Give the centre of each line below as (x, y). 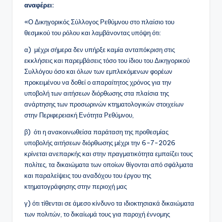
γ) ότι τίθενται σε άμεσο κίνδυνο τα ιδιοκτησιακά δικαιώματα (109, 203)
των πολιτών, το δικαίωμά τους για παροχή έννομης (97, 214)
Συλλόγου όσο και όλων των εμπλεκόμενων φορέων (98, 72)
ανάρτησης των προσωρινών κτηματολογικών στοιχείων (104, 104)
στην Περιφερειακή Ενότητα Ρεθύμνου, (79, 115)
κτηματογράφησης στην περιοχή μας (76, 187)
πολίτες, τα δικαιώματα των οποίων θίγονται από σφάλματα (109, 165)
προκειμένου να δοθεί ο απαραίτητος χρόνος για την (98, 83)
